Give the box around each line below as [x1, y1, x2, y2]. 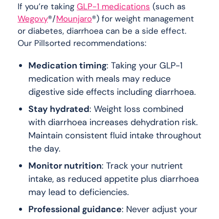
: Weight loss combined [89, 103, 183, 115]
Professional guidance [28, 203, 122, 215]
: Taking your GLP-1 [107, 59, 182, 71]
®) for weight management [92, 13, 194, 24]
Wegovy [18, 13, 48, 24]
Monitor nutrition [28, 159, 102, 172]
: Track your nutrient [102, 159, 183, 172]
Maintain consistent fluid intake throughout [28, 129, 201, 141]
